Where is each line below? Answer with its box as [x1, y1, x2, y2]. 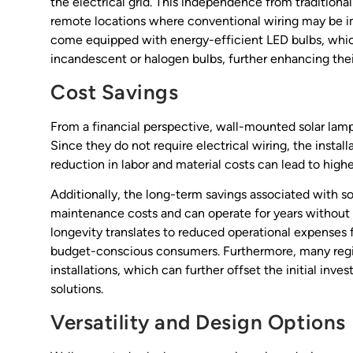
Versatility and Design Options [50, 309, 346, 335]
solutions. [50, 281, 103, 297]
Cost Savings [50, 79, 179, 105]
